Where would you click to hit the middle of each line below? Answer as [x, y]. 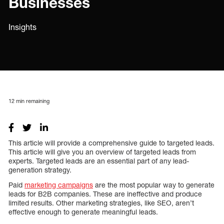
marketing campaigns [59, 184]
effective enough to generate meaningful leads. [83, 211]
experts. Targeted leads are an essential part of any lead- [99, 160]
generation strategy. [40, 169]
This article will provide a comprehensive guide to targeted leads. [111, 142]
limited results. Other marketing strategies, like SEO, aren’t [101, 202]
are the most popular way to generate [154, 184]
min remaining [32, 100]
